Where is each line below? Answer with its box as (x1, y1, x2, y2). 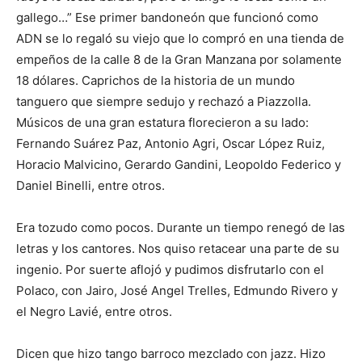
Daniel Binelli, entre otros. (16, 178, 165, 194)
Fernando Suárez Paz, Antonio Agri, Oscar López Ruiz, (16, 136, 325, 152)
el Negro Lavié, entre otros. (16, 304, 172, 320)
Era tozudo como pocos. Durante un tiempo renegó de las (16, 220, 345, 236)
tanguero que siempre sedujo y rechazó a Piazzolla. (16, 94, 311, 110)
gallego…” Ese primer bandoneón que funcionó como (16, 10, 318, 26)
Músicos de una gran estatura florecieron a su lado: (16, 115, 309, 131)
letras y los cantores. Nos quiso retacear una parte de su (16, 241, 339, 257)
